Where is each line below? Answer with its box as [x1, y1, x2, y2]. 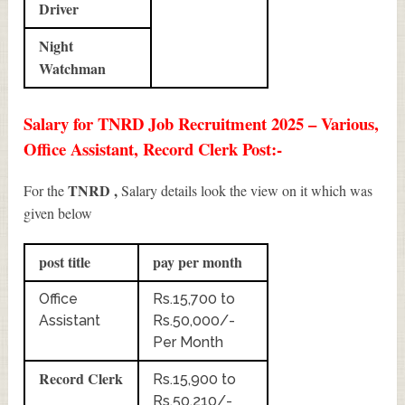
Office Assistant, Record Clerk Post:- [24, 136, 283, 161]
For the [24, 180, 69, 200]
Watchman [39, 57, 107, 79]
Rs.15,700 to [153, 289, 236, 307]
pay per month [153, 250, 248, 272]
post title [39, 250, 91, 272]
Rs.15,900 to [153, 370, 237, 388]
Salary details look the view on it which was [118, 180, 373, 200]
